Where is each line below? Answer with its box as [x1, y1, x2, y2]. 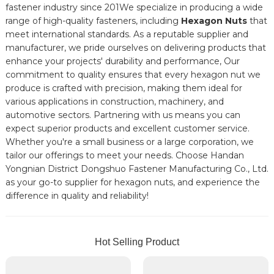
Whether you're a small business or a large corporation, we [5, 136, 254, 147]
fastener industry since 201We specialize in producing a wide [5, 1, 263, 13]
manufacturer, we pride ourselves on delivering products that [5, 42, 266, 53]
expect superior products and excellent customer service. [5, 122, 250, 134]
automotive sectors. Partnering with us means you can [5, 109, 240, 120]
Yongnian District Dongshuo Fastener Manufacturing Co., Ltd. [5, 163, 268, 174]
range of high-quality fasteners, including [5, 15, 181, 26]
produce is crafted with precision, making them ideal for [5, 82, 242, 94]
